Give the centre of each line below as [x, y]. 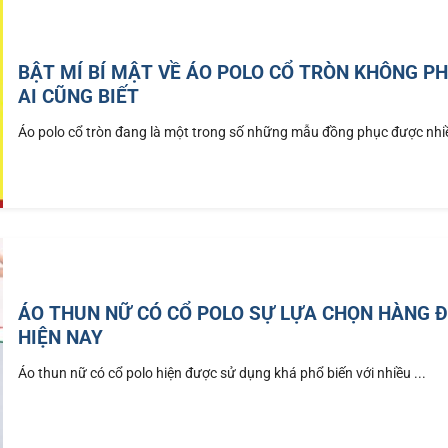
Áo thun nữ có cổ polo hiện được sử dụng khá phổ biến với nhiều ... [222, 373]
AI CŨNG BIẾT [79, 96]
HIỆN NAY [61, 337]
